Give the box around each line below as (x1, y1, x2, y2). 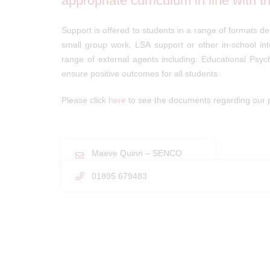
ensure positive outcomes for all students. (61, 69, 220, 78)
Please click (61, 95, 108, 105)
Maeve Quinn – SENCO (92, 148, 182, 158)
